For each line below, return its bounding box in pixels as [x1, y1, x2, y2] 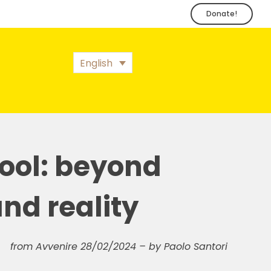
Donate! [206, 8, 238, 19]
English [79, 56, 113, 70]
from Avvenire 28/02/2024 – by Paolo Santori [10, 240, 228, 253]
